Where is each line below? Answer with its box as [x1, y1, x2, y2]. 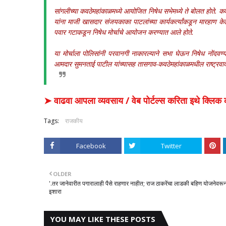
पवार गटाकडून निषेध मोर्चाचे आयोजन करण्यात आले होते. [54, 27, 194, 37]
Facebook [76, 141, 106, 150]
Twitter [160, 141, 182, 150]
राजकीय [65, 117, 83, 125]
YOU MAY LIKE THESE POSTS [50, 214, 155, 224]
